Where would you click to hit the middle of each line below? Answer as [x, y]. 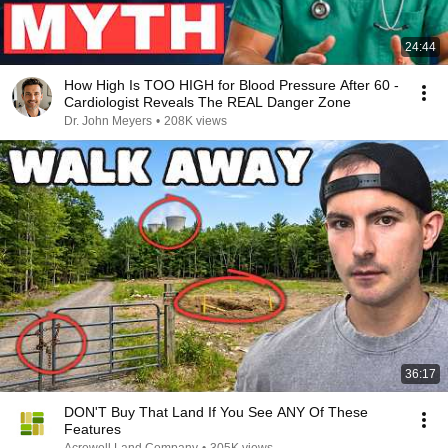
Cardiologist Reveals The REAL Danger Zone [207, 102]
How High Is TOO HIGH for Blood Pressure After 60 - [231, 85]
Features [92, 429]
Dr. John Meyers [108, 121]
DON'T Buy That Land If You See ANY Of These [216, 412]
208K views [195, 121]
